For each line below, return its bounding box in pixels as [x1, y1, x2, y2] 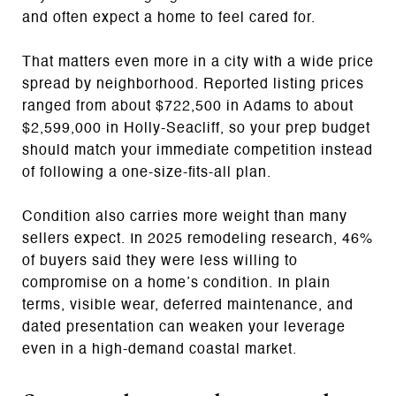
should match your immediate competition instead [22, 143, 373, 158]
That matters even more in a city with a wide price [22, 55, 374, 70]
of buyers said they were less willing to [22, 254, 298, 269]
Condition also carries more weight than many [22, 209, 347, 225]
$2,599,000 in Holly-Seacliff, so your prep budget [22, 121, 370, 136]
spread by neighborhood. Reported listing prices [22, 77, 364, 92]
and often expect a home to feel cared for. [22, 11, 316, 26]
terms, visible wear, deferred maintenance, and [22, 298, 354, 313]
